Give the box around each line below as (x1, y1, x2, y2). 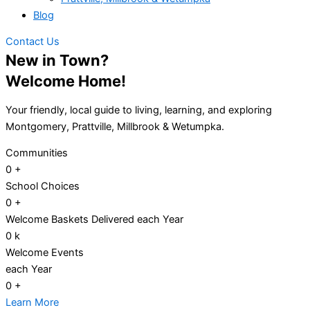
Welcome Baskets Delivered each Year (6, 213, 183, 226)
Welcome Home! (6, 72, 126, 91)
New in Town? (6, 51, 109, 70)
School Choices (6, 180, 80, 193)
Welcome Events (6, 246, 84, 259)
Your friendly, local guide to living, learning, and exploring (6, 103, 272, 116)
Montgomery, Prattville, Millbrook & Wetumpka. (6, 120, 227, 133)
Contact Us (6, 35, 60, 48)
